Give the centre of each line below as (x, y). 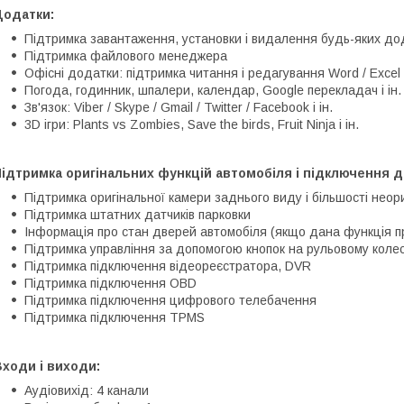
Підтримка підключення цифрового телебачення (170, 300)
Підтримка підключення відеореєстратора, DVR (168, 266)
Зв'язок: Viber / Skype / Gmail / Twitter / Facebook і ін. (179, 107)
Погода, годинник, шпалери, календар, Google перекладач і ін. (213, 90)
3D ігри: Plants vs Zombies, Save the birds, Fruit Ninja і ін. (192, 124)
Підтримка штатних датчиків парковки (138, 214)
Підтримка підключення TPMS (115, 317)
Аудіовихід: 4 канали (87, 390)
